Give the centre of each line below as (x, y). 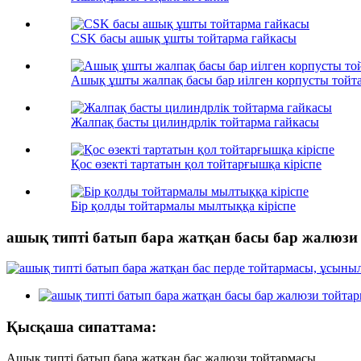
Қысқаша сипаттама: (81, 327)
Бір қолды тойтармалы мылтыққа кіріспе (183, 205)
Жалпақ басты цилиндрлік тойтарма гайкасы (195, 122)
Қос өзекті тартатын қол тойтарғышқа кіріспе (196, 164)
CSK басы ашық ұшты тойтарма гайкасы (184, 38)
